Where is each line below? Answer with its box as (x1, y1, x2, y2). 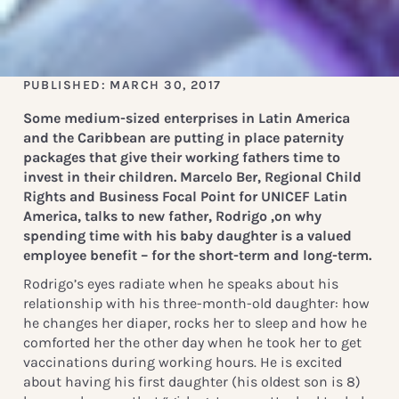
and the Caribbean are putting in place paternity (22, 129, 344, 147)
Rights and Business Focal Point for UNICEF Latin (22, 188, 347, 206)
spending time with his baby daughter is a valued (22, 227, 352, 245)
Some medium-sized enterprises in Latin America (22, 110, 350, 127)
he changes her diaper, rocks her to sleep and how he (22, 313, 367, 331)
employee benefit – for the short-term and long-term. (22, 247, 371, 265)
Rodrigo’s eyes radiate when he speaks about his (22, 274, 338, 292)
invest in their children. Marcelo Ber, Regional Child (22, 168, 362, 186)
